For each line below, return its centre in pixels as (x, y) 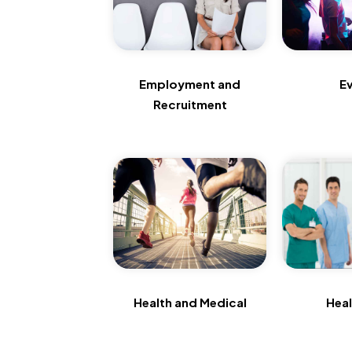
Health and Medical (190, 302)
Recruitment (190, 104)
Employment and (190, 84)
